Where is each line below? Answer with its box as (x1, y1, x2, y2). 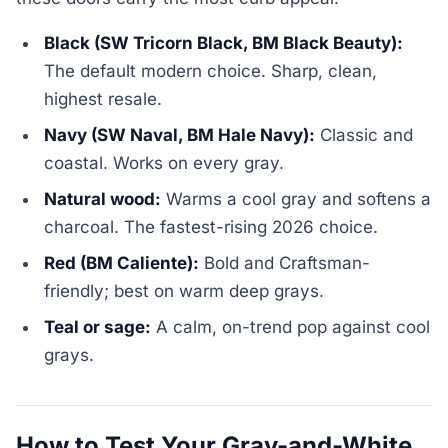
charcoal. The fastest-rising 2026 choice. (44, 216, 379, 237)
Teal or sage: (44, 316, 152, 337)
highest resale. (44, 88, 163, 109)
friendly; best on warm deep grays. (44, 280, 325, 301)
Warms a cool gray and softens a (161, 188, 432, 209)
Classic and (315, 124, 414, 145)
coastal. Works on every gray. (44, 152, 285, 173)
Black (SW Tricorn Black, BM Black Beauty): (44, 32, 404, 53)
